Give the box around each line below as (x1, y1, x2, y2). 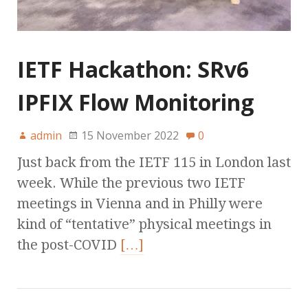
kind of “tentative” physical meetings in (17, 215, 272, 232)
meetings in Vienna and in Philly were (17, 195, 263, 212)
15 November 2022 (81, 127, 179, 143)
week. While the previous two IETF (17, 174, 245, 191)
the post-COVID (17, 236, 120, 253)
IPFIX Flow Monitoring (17, 87, 254, 117)
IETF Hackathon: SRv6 (17, 54, 249, 84)
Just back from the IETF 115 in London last (17, 153, 291, 170)
